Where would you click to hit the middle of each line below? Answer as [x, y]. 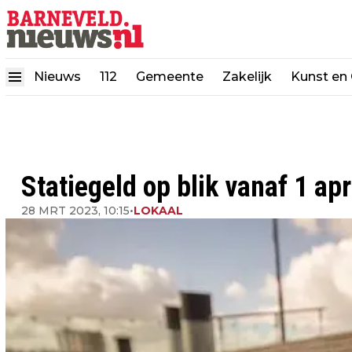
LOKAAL [158, 211]
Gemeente [170, 76]
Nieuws [57, 76]
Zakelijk [247, 76]
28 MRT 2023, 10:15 [75, 211]
